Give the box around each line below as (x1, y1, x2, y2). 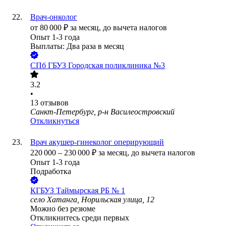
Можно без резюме (30, 204, 95, 213)
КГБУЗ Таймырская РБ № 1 (30, 186, 125, 195)
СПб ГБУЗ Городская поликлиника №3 (30, 61, 165, 70)
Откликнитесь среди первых (30, 213, 129, 222)
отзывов (40, 98, 69, 107)
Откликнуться (30, 117, 79, 126)
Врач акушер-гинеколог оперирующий (30, 138, 164, 147)
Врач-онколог (30, 13, 77, 22)
